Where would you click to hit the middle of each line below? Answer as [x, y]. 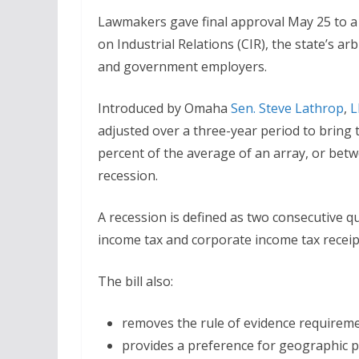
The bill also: [135, 282]
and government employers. [182, 67]
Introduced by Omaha [164, 109]
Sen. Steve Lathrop [287, 109]
